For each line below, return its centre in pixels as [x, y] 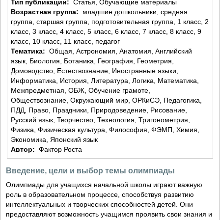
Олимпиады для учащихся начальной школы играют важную [104, 185]
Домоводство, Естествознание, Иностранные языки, [95, 71]
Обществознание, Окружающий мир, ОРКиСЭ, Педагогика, [107, 100]
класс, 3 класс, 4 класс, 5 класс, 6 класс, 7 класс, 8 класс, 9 [106, 32]
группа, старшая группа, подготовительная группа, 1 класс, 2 [110, 22]
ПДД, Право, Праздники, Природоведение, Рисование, [99, 110]
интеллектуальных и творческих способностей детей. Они [99, 205]
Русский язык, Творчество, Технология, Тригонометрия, [101, 120]
